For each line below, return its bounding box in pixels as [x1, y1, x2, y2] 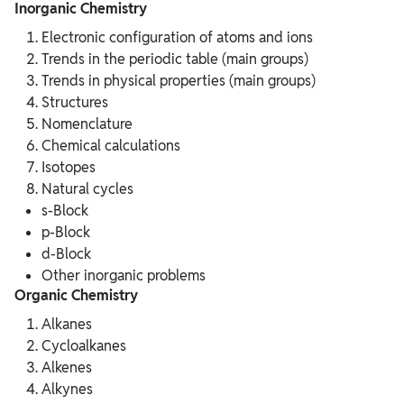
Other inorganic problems [41, 266, 206, 286]
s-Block [41, 201, 88, 221]
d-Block [41, 244, 91, 264]
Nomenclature [41, 115, 133, 134]
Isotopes [41, 158, 96, 178]
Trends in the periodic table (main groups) [41, 50, 308, 69]
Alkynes [41, 380, 93, 399]
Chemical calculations [41, 136, 180, 156]
